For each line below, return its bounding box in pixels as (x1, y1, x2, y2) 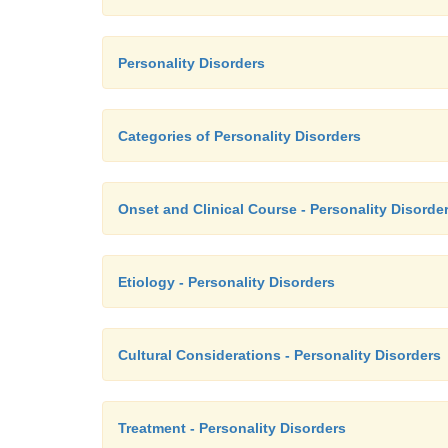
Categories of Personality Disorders (118, 128, 361, 144)
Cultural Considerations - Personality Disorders (118, 347, 441, 363)
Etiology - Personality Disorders (118, 274, 335, 290)
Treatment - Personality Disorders (118, 420, 346, 436)
